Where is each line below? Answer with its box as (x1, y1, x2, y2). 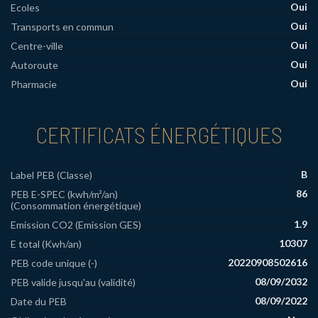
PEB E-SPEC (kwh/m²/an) (11, 188, 118, 201)
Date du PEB (11, 295, 67, 308)
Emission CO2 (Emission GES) (11, 219, 141, 231)
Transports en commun (11, 21, 114, 33)
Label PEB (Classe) (11, 169, 92, 182)
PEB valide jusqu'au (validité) (11, 276, 136, 289)
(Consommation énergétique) (11, 199, 141, 212)
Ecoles (11, 1, 40, 14)
